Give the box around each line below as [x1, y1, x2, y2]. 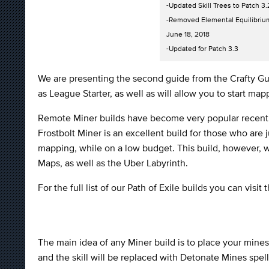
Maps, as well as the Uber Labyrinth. [38, 157, 188, 169]
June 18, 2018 [166, 30, 210, 39]
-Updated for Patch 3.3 [166, 44, 238, 53]
